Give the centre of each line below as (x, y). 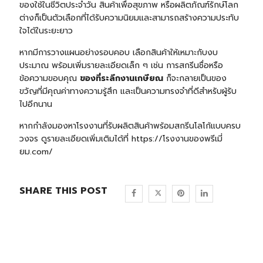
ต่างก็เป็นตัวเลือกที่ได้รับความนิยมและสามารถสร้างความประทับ (129, 18)
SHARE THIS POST (63, 191)
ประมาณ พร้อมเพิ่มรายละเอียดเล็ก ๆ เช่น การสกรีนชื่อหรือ (121, 66)
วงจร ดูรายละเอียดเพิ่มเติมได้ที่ (75, 139)
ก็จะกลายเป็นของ (195, 79)
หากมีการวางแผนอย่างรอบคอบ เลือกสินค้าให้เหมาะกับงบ (118, 53)
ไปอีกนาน (36, 104)
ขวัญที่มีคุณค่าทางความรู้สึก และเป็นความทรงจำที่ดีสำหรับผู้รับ (128, 92)
